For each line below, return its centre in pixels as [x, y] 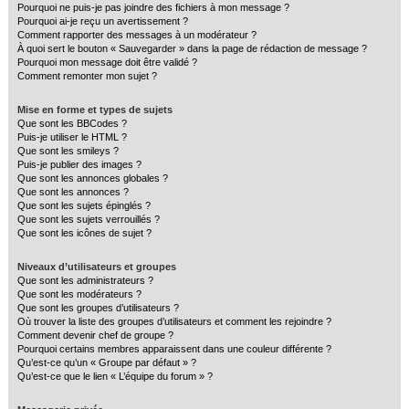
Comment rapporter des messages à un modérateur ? [137, 35]
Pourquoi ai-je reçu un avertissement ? [103, 21]
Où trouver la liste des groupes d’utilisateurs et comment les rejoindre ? [174, 321]
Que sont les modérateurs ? [79, 294]
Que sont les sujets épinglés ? [84, 205]
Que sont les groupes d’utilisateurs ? [98, 308]
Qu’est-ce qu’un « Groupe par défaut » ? [107, 362]
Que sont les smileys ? [68, 151]
